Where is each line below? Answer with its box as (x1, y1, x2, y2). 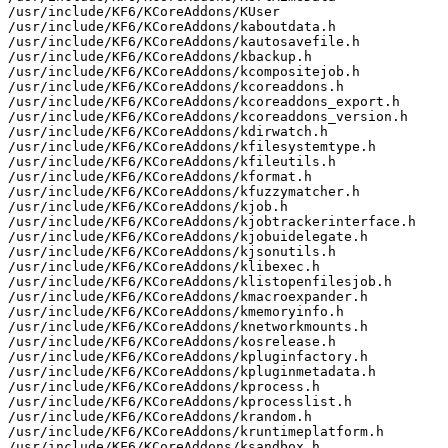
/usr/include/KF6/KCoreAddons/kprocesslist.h (8, 393, 352, 409)
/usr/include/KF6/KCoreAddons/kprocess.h (8, 378, 320, 394)
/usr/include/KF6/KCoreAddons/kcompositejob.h (8, 63, 360, 79)
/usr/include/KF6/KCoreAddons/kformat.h (8, 168, 312, 184)
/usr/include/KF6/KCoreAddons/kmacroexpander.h (8, 288, 368, 304)
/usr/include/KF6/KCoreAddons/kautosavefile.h (8, 33, 360, 49)
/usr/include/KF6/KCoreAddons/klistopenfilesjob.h (8, 273, 392, 289)
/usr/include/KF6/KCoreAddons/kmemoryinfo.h (8, 303, 344, 319)
